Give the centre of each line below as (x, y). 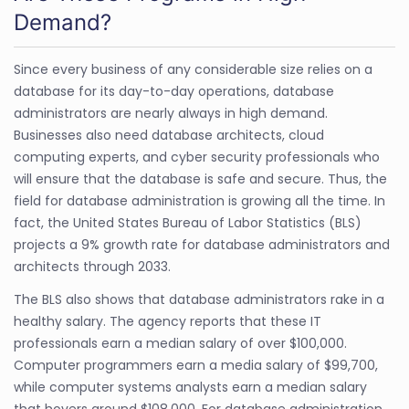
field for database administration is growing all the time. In (199, 200)
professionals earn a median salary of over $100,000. (180, 343)
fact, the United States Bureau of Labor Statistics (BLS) (188, 222)
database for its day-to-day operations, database (174, 91)
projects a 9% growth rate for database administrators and (202, 244)
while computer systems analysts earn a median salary (190, 387)
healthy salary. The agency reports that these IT (168, 321)
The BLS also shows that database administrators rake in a (199, 299)
